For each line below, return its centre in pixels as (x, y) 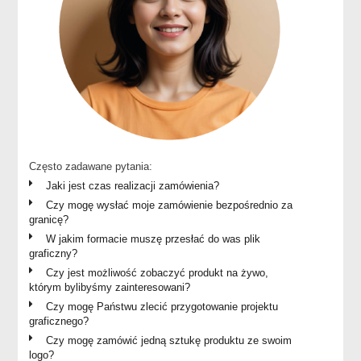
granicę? (49, 220)
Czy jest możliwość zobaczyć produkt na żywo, (158, 273)
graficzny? (54, 254)
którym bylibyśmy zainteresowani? (110, 288)
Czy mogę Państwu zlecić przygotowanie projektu (162, 307)
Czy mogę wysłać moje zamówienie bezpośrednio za (170, 205)
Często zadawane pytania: (91, 167)
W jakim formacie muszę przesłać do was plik (154, 239)
